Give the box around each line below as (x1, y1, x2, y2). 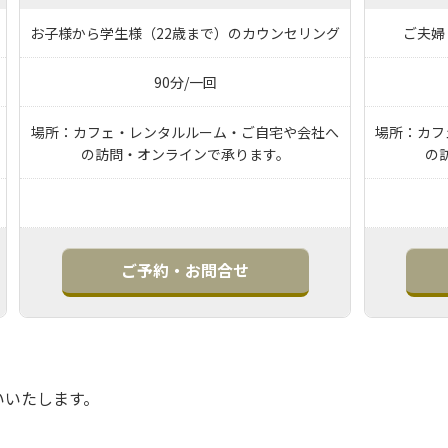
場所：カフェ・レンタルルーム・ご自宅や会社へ (31, 121, 340, 142)
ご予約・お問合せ (121, 257, 250, 282)
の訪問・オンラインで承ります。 (80, 143, 290, 164)
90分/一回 (153, 72, 217, 93)
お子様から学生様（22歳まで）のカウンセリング (30, 23, 341, 44)
